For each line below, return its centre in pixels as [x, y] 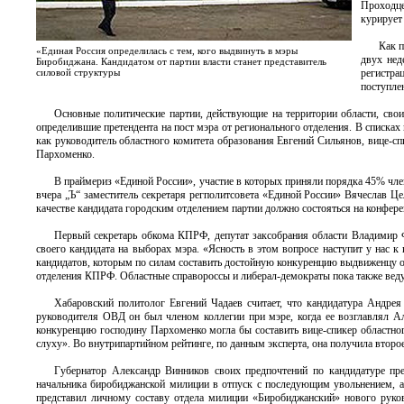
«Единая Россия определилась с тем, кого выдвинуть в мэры [167, 50]
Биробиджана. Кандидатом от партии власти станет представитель [181, 61]
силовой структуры [78, 72]
